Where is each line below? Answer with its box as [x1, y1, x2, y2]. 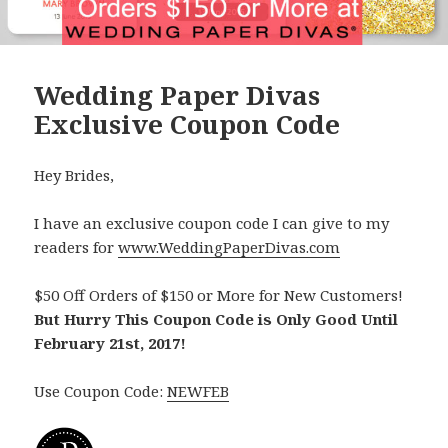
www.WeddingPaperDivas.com [118, 237, 341, 258]
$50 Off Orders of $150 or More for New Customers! [34, 285, 408, 306]
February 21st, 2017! [34, 333, 187, 354]
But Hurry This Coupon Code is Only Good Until [34, 309, 399, 330]
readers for [34, 237, 119, 258]
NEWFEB [167, 381, 230, 402]
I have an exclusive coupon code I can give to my [34, 213, 390, 234]
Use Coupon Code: [34, 381, 168, 402]
